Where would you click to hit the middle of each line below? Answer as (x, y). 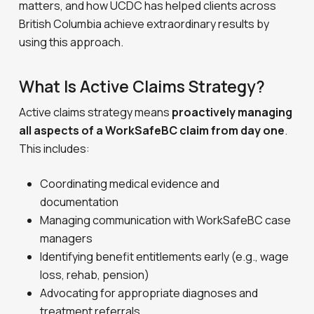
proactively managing (232, 112)
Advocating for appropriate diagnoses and (149, 293)
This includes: (55, 149)
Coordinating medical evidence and (130, 184)
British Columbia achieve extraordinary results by (144, 24)
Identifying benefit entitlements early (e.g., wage (165, 257)
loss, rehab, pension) (95, 275)
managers (67, 238)
